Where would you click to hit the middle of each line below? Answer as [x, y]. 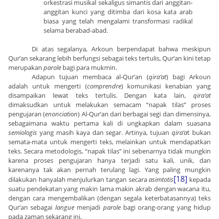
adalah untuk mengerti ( [48, 86]
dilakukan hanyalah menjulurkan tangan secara [79, 180]
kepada [199, 180]
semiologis [23, 133]
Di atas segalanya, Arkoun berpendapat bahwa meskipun [121, 49]
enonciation [62, 114]
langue [65, 208]
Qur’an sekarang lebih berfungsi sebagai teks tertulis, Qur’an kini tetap [109, 58]
